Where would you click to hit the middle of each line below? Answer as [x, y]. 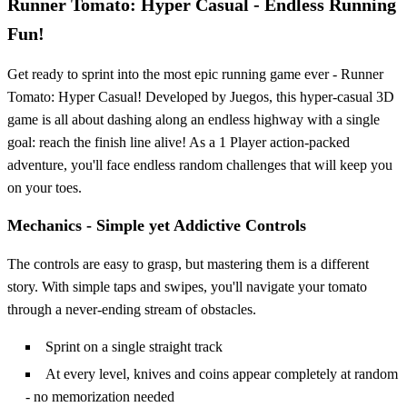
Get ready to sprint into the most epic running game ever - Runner [195, 74]
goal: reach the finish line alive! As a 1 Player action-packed [179, 143]
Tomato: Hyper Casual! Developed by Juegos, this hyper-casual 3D [201, 97]
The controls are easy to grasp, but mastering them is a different [188, 264]
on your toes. [45, 188]
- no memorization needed [100, 397]
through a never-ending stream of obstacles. [132, 310]
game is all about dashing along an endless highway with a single [194, 120]
